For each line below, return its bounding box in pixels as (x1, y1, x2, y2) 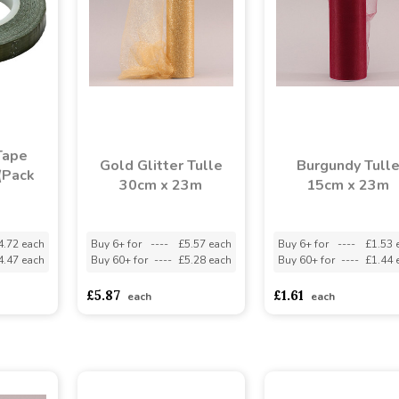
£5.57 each (177, 236, 232, 251)
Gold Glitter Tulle (99, 155, 223, 175)
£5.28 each (177, 252, 232, 267)
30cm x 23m (119, 175, 202, 195)
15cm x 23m (306, 175, 389, 195)
